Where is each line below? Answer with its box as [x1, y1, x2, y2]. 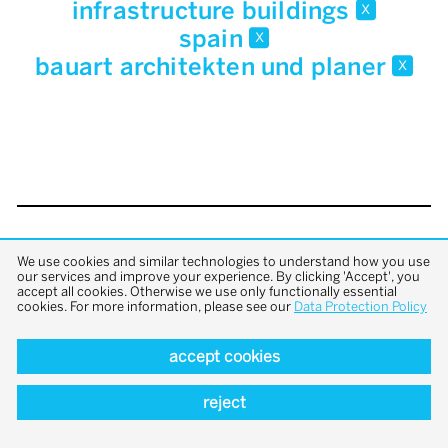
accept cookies [168, 346, 280, 366]
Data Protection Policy [294, 298, 427, 314]
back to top [136, 235, 312, 274]
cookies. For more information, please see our [17, 298, 294, 314]
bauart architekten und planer [35, 52, 393, 82]
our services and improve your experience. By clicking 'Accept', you [17, 268, 420, 284]
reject [202, 393, 246, 412]
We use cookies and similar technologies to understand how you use [17, 253, 430, 269]
